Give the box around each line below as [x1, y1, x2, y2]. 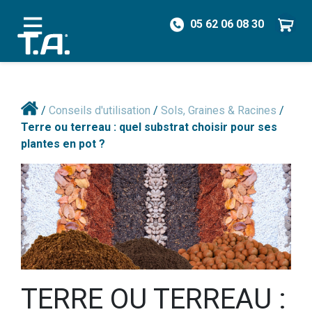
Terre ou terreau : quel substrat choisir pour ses [21, 120, 277, 134]
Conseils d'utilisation [49, 104, 153, 117]
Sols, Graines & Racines [161, 104, 279, 117]
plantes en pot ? [21, 137, 105, 150]
